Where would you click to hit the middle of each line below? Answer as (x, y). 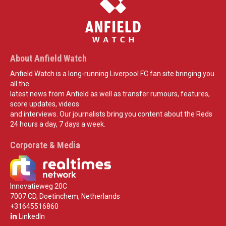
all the (20, 83)
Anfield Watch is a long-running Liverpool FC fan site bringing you (112, 73)
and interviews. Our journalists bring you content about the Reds (111, 114)
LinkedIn (31, 217)
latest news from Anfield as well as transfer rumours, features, (110, 94)
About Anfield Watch (48, 58)
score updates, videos (45, 104)
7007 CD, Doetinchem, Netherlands (65, 196)
